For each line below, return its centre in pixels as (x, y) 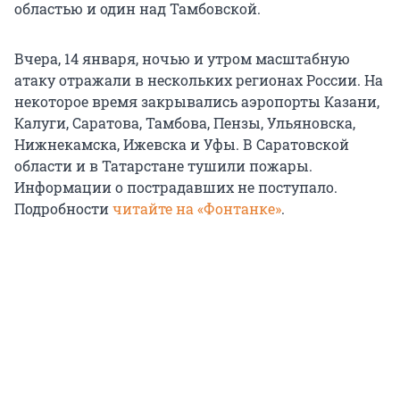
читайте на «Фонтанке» (197, 209)
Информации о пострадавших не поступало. (176, 187)
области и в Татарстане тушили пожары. (163, 166)
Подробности (63, 209)
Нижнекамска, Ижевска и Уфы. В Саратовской (182, 145)
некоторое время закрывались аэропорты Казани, (197, 102)
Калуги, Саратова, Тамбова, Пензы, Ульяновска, (185, 123)
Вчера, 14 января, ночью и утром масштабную (182, 59)
